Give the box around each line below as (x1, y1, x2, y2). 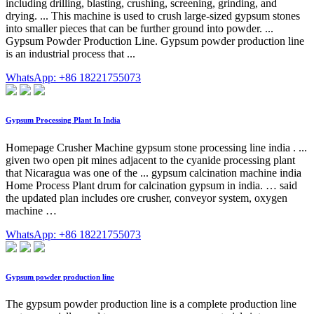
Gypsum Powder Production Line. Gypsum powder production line (6, 34, 304, 47)
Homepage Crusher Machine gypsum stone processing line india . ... (6, 141, 307, 153)
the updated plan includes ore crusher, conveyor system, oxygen (6, 191, 287, 204)
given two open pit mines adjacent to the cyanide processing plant (6, 153, 295, 166)
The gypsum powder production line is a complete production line (6, 298, 296, 310)
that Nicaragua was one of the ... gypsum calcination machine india (6, 166, 301, 179)
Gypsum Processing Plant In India (6, 115, 121, 124)
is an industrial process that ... (6, 47, 135, 60)
